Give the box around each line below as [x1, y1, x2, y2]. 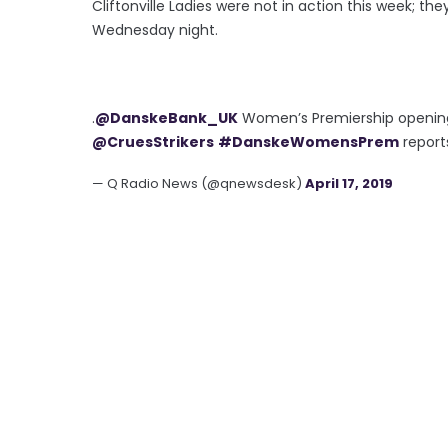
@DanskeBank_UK [95, 107, 238, 128]
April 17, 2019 [305, 173, 393, 193]
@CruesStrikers [92, 131, 214, 152]
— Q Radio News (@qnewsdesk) [92, 173, 305, 193]
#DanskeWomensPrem [218, 131, 399, 152]
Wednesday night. [92, 19, 218, 40]
